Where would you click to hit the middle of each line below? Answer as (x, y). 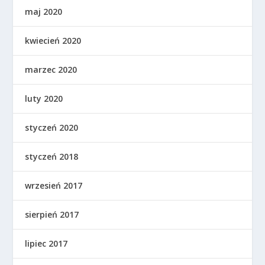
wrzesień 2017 (54, 185)
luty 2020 (44, 98)
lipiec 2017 (46, 243)
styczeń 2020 (52, 127)
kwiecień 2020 (53, 41)
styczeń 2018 (52, 156)
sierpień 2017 (52, 214)
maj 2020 (44, 12)
